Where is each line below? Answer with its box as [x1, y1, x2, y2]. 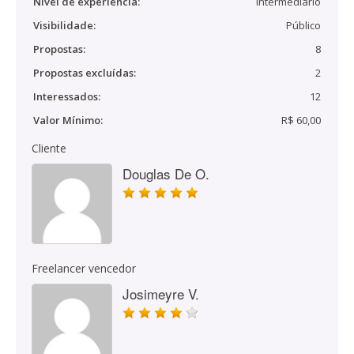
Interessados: [33, 89, 100, 104]
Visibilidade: [33, 18, 96, 32]
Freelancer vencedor [32, 261, 136, 276]
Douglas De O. [122, 164, 209, 183]
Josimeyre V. [122, 284, 199, 303]
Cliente [32, 141, 66, 156]
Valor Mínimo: [33, 113, 103, 127]
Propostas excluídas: [33, 66, 136, 80]
